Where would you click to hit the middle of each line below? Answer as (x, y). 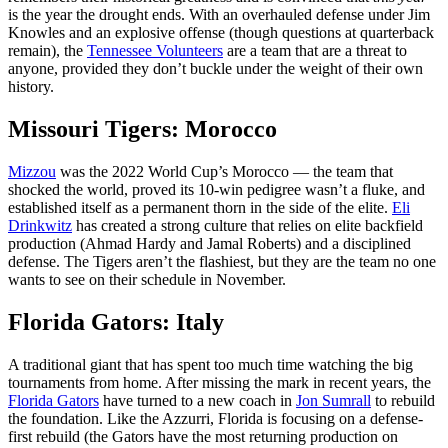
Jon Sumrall (333, 400)
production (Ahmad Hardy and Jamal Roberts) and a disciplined (209, 244)
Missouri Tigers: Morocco (142, 129)
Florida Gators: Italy (116, 322)
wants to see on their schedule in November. (147, 280)
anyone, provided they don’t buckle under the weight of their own (215, 69)
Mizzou (32, 172)
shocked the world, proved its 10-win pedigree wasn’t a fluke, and (216, 190)
